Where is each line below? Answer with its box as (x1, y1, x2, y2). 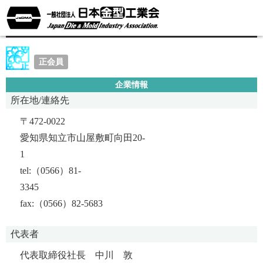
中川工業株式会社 (15, 17, 113, 31)
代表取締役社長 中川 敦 (20, 249, 133, 260)
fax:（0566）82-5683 (20, 198, 112, 208)
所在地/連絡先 (11, 95, 69, 105)
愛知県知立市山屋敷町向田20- (20, 132, 145, 143)
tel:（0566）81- (20, 165, 81, 176)
